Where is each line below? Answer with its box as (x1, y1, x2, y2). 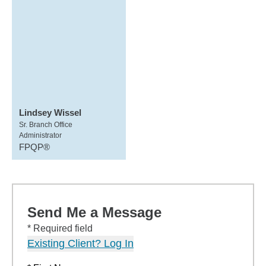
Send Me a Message (27, 204, 161, 220)
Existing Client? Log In (27, 237, 134, 249)
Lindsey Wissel (19, 107, 81, 118)
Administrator (19, 131, 62, 140)
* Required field (27, 223, 93, 233)
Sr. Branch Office (19, 121, 72, 129)
